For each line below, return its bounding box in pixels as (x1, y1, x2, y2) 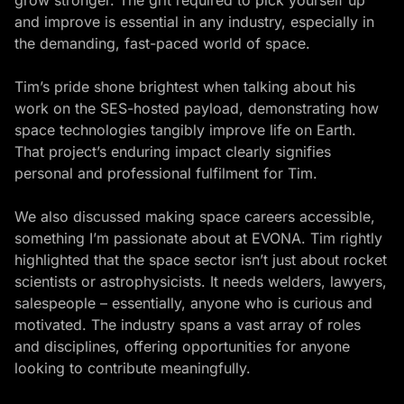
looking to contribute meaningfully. (14, 358, 251, 377)
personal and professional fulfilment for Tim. (14, 163, 317, 182)
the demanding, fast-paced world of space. (14, 33, 310, 52)
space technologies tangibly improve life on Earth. (14, 120, 356, 139)
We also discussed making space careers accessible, (14, 207, 375, 225)
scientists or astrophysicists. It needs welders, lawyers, (14, 271, 387, 290)
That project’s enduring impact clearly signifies (14, 142, 331, 161)
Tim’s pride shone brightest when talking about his (14, 77, 355, 96)
